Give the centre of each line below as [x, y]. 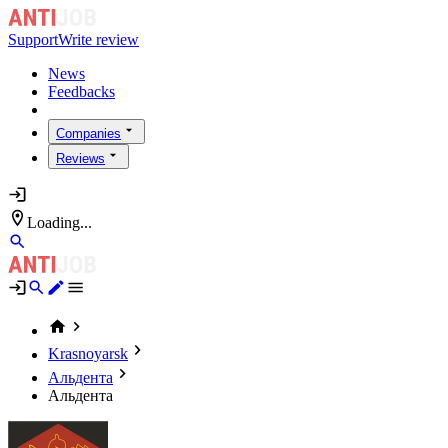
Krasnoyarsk [88, 354]
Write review [98, 40]
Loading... [60, 222]
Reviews [80, 159]
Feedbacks [81, 92]
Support [33, 40]
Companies [88, 134]
